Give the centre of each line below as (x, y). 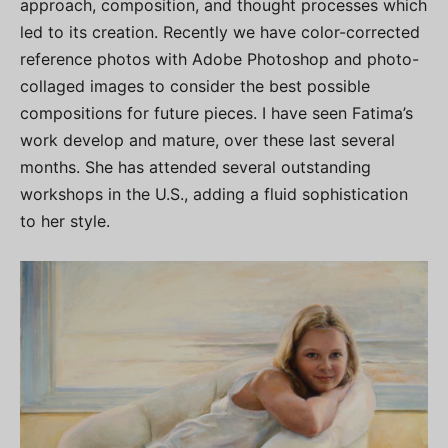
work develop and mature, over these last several (207, 140)
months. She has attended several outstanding (195, 167)
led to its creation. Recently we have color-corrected (220, 32)
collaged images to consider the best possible (195, 86)
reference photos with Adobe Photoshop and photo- (219, 59)
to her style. (65, 221)
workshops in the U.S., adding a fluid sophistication (214, 194)
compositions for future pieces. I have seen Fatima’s (216, 113)
